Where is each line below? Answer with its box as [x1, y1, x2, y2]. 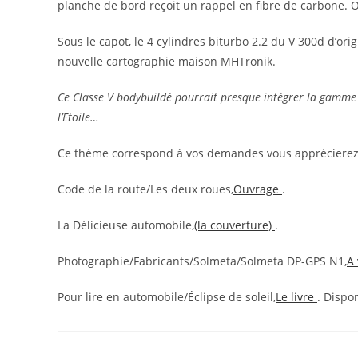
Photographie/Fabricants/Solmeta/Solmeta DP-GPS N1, [58, 253, 347, 268]
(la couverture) [194, 217, 275, 233]
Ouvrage [233, 181, 282, 197]
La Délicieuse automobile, [58, 217, 194, 233]
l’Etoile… [58, 109, 99, 125]
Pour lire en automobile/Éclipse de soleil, [58, 289, 276, 304]
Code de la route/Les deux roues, [58, 181, 233, 197]
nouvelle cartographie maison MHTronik [58, 54, 272, 69]
